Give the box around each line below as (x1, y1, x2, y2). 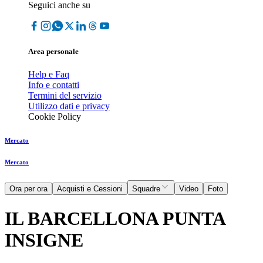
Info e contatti (28, 80, 79, 90)
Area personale (28, 47, 79, 56)
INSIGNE (5, 229, 83, 251)
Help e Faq (28, 69, 69, 80)
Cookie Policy (28, 112, 81, 122)
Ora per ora (9, 184, 48, 194)
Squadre (132, 184, 160, 194)
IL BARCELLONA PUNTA (5, 207, 225, 229)
